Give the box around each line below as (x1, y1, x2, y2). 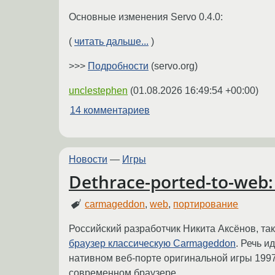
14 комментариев (70, 104, 150, 115)
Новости (69, 153, 107, 165)
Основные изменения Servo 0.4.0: (69, 11, 223, 22)
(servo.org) (149, 60, 198, 71)
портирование (173, 199, 239, 210)
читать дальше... (74, 36, 149, 47)
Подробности (88, 60, 149, 71)
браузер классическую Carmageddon (69, 238, 236, 249)
